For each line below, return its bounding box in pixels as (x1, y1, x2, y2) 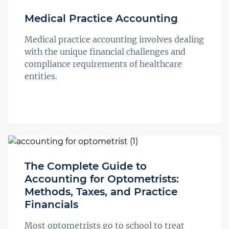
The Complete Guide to (25, 160, 147, 173)
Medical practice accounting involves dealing (25, 34, 204, 45)
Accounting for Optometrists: (25, 173, 179, 186)
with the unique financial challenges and (25, 47, 186, 57)
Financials (25, 198, 78, 211)
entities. (25, 71, 57, 82)
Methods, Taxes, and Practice (25, 186, 177, 198)
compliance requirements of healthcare (25, 59, 182, 70)
